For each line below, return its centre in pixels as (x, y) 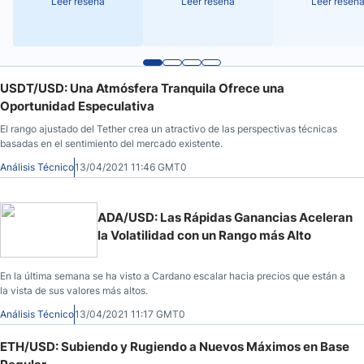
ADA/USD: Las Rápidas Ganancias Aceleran (225, 217)
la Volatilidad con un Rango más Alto (204, 235)
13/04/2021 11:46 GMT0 (131, 167)
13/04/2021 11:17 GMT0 (130, 314)
